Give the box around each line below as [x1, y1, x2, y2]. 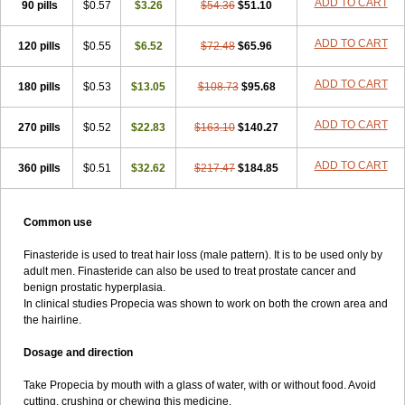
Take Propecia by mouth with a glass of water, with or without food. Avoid [24, 379, 376, 391]
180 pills [18, 80, 61, 93]
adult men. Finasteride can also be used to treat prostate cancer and [24, 265, 356, 278]
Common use [24, 216, 92, 229]
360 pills [18, 162, 61, 174]
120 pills [18, 40, 61, 52]
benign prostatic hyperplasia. [24, 281, 165, 294]
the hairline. [24, 314, 81, 326]
